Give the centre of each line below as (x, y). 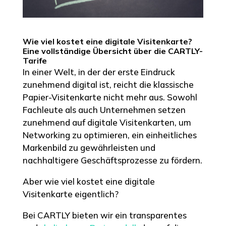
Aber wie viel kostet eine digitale (89, 181)
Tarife (35, 60)
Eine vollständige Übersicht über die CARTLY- (112, 51)
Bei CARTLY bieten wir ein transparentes (104, 215)
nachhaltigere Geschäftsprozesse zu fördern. (112, 160)
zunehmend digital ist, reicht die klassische (108, 84)
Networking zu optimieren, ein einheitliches (109, 135)
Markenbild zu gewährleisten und (89, 147)
